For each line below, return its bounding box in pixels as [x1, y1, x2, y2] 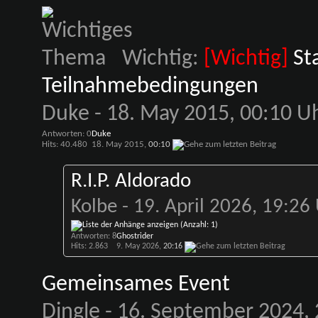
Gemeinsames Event [41, 273, 230, 296]
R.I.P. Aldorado [70, 171, 191, 192]
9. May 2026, [116, 242, 163, 251]
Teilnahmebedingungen [41, 75, 258, 98]
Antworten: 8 [70, 232, 116, 241]
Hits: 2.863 [70, 242, 108, 251]
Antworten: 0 [41, 129, 92, 138]
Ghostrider [116, 232, 153, 241]
